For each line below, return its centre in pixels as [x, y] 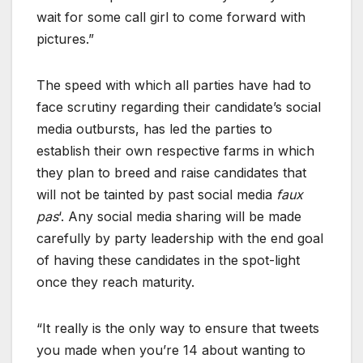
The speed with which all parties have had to [174, 85]
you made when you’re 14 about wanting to [171, 350]
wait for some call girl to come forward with [171, 17]
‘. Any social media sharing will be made [180, 217]
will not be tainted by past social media [156, 195]
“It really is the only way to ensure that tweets [178, 329]
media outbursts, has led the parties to [154, 129]
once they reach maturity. [115, 282]
